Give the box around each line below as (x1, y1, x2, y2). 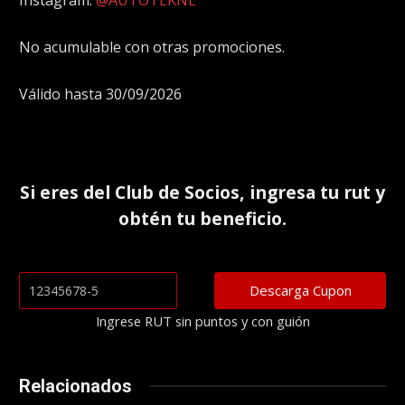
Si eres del (20, 180, 115, 205)
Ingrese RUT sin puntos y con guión (95, 311, 310, 330)
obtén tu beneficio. (118, 206, 287, 231)
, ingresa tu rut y (240, 180, 385, 205)
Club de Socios (115, 180, 240, 205)
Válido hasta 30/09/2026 (19, 83, 182, 104)
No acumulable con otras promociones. (19, 36, 285, 57)
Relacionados (19, 374, 132, 397)
